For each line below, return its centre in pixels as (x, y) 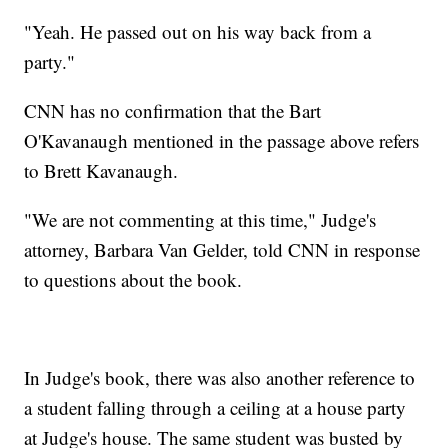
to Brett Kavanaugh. (101, 170)
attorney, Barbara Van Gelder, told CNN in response (222, 249)
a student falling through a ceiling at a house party (215, 407)
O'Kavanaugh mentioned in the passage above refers (222, 140)
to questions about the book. (133, 279)
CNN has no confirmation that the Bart (173, 110)
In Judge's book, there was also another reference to (220, 377)
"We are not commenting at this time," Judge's (200, 219)
